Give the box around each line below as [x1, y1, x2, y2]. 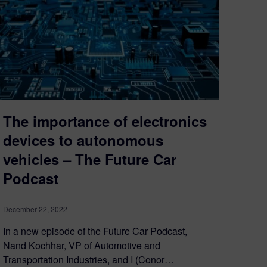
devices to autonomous [3, 129, 163, 150]
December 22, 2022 [3, 203, 67, 214]
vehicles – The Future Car [3, 148, 176, 169]
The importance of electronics [3, 110, 207, 131]
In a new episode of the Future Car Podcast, [3, 223, 187, 238]
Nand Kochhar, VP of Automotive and [3, 238, 160, 252]
